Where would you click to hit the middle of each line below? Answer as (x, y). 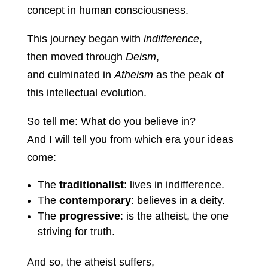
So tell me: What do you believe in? (111, 122)
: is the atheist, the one (174, 216)
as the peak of (188, 75)
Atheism (133, 75)
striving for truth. (76, 232)
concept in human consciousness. (107, 10)
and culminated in (70, 75)
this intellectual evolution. (86, 93)
